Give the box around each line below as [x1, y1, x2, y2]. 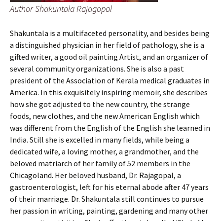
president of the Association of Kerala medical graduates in [10, 75, 210, 85]
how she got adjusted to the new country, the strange [10, 99, 190, 109]
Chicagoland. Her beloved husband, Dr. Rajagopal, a [10, 170, 181, 180]
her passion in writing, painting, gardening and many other [10, 205, 208, 216]
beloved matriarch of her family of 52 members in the [10, 158, 190, 168]
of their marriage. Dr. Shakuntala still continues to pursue [10, 193, 204, 204]
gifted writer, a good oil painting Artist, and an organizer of [10, 51, 208, 62]
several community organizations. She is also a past [10, 63, 184, 74]
